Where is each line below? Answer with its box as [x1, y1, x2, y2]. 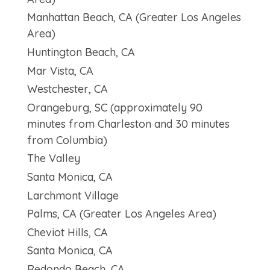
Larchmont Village [27, 188, 119, 202]
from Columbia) [27, 133, 107, 147]
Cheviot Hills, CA [27, 225, 108, 239]
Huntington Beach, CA [27, 45, 135, 60]
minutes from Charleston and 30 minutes [27, 116, 230, 131]
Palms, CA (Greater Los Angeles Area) [27, 207, 216, 221]
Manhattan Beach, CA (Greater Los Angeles [27, 10, 241, 25]
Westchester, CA [27, 82, 108, 96]
